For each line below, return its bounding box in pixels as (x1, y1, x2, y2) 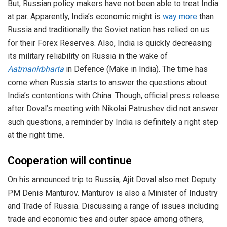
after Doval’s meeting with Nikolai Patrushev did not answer (8, 103, 218, 113)
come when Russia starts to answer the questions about (8, 77, 207, 87)
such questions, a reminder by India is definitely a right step (8, 117, 218, 127)
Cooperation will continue (8, 152, 132, 169)
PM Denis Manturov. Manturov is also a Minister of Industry (8, 188, 218, 198)
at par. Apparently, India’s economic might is (8, 11, 163, 21)
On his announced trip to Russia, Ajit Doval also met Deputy (8, 175, 216, 185)
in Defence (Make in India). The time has (64, 64, 208, 74)
